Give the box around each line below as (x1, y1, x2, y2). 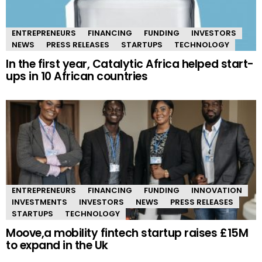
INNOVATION (191, 185, 242, 196)
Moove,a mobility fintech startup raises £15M (6, 225, 249, 242)
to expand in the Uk (6, 237, 108, 254)
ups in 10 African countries (6, 68, 148, 85)
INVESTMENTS (12, 196, 67, 208)
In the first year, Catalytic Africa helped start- (6, 56, 254, 73)
